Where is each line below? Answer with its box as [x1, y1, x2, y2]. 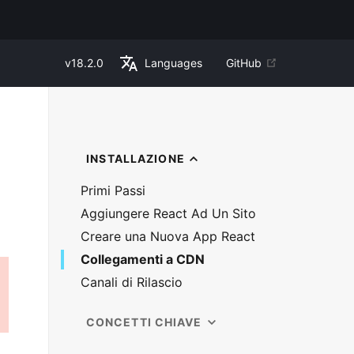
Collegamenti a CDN [80, 251, 205, 267]
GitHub [225, 56, 262, 70]
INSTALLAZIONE [85, 152, 185, 165]
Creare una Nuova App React [80, 228, 255, 244]
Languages [144, 56, 202, 70]
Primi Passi [80, 183, 145, 198]
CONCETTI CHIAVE [85, 315, 202, 329]
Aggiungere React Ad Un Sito [80, 205, 256, 221]
